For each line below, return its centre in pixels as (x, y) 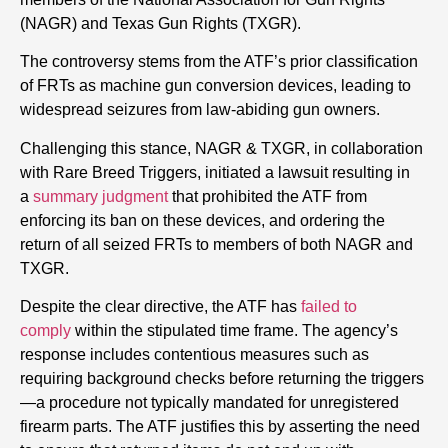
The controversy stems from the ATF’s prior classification (219, 62)
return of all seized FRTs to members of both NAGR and (216, 244)
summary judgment (100, 196)
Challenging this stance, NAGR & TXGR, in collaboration (221, 148)
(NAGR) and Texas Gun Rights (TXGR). (160, 23)
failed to (329, 306)
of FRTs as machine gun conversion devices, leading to (215, 86)
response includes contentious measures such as (194, 354)
